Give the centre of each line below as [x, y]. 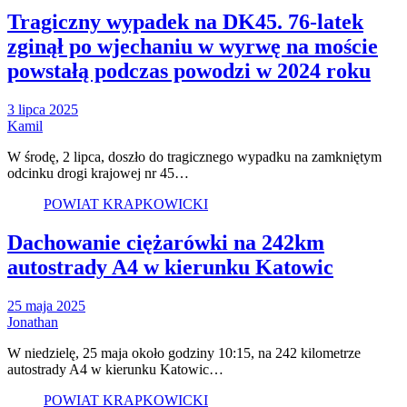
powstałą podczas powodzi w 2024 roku [189, 71]
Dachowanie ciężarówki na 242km [166, 242]
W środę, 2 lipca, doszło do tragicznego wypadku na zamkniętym [194, 156]
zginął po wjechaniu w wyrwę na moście [193, 47]
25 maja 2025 [46, 305]
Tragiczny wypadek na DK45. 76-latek [185, 22]
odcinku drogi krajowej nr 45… [98, 173]
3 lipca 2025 [43, 109]
